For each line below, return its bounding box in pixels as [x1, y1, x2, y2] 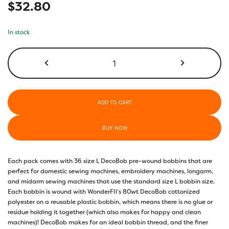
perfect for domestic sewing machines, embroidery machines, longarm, [8, 167, 213, 175]
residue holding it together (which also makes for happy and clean [8, 208, 201, 216]
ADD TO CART [97, 99, 132, 105]
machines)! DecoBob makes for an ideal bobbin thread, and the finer [8, 218, 208, 226]
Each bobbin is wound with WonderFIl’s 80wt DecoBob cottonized [8, 187, 200, 196]
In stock [8, 28, 30, 36]
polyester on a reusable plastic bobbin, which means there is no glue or [8, 197, 213, 206]
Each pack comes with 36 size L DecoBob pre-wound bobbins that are [8, 156, 212, 165]
